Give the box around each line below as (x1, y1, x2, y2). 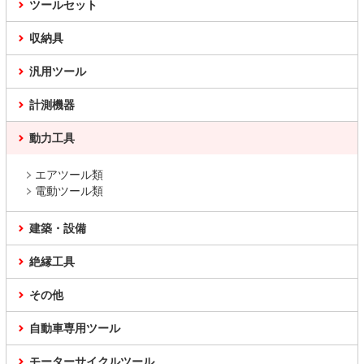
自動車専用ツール (29, 322, 120, 336)
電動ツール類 (35, 184, 103, 198)
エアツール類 (35, 168, 103, 182)
